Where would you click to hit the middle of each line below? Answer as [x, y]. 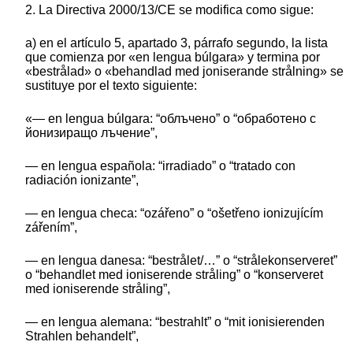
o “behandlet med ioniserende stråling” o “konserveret [174, 274]
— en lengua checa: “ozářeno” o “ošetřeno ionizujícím [174, 213]
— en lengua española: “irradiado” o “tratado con [160, 165]
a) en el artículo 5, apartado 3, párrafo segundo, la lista [176, 43]
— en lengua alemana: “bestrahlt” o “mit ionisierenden [175, 321]
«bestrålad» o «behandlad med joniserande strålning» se [184, 71]
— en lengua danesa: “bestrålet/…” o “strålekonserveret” [181, 260]
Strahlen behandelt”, [82, 336]
